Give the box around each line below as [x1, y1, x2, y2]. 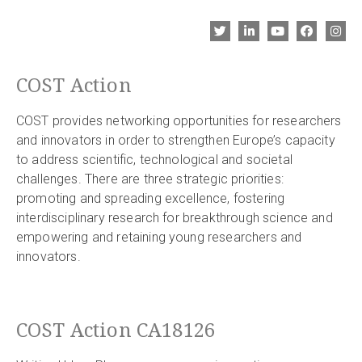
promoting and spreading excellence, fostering [16, 191, 285, 207]
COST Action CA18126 [16, 316, 216, 343]
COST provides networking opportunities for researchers [16, 113, 342, 129]
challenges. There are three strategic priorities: [16, 171, 284, 187]
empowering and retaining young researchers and [16, 229, 302, 246]
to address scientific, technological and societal [16, 152, 293, 168]
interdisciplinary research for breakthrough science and [16, 210, 333, 226]
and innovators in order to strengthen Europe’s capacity [16, 133, 335, 149]
